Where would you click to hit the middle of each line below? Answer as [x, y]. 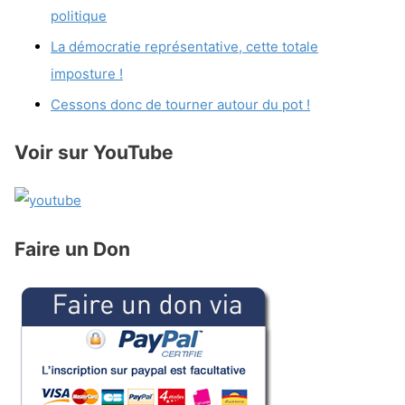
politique [79, 16]
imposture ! [87, 73]
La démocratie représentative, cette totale [184, 46]
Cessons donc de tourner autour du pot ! [180, 104]
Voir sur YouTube [94, 152]
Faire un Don [72, 249]
